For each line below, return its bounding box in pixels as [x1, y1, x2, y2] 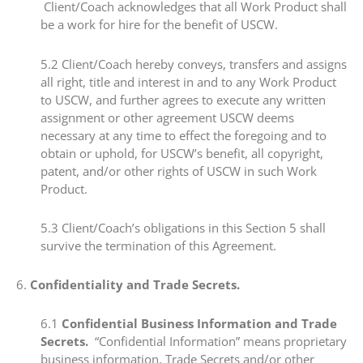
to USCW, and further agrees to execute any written [41, 91, 326, 108]
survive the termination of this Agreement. [41, 237, 276, 254]
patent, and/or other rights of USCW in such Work [41, 162, 317, 179]
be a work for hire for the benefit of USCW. [41, 16, 278, 33]
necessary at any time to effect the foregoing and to [41, 126, 327, 143]
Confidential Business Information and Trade [62, 315, 337, 332]
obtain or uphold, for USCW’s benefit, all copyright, [41, 144, 323, 161]
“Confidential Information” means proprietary [88, 333, 347, 350]
